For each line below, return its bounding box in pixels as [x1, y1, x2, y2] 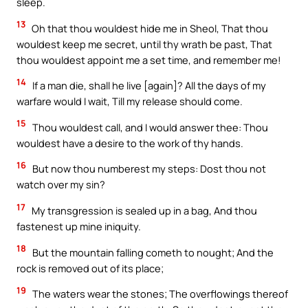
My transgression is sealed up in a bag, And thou [30, 203, 257, 218]
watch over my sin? [16, 177, 105, 192]
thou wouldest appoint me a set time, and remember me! [16, 52, 281, 67]
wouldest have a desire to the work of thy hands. [16, 135, 243, 150]
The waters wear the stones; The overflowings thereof [30, 287, 288, 301]
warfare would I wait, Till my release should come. [16, 94, 243, 109]
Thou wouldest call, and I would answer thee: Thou [30, 120, 268, 134]
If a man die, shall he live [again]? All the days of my [30, 78, 266, 93]
